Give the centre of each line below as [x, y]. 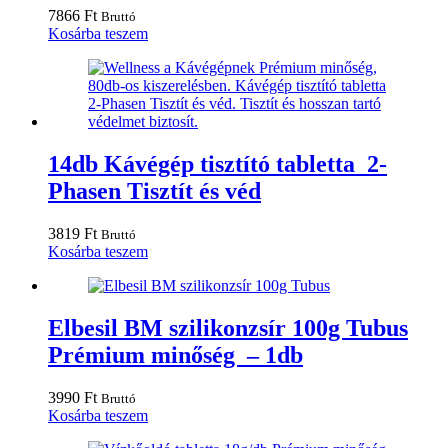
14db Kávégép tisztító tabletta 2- [217, 164]
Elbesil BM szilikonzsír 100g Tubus [228, 328]
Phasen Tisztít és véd [154, 191]
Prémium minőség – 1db [175, 355]
